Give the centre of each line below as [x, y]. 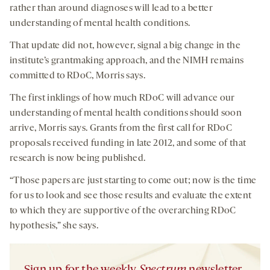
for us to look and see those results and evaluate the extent [131, 196]
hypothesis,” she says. [54, 226]
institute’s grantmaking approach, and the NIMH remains [127, 61]
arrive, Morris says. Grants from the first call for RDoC [121, 128]
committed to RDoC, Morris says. [77, 76]
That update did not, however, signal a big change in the [125, 46]
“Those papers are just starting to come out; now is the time [133, 181]
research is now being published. [78, 158]
